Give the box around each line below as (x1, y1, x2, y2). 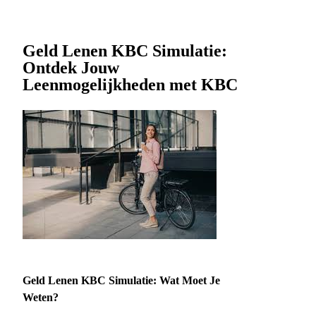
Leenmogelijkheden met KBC (23, 75, 238, 95)
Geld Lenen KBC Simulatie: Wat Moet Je (23, 274, 220, 287)
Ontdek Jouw (23, 59, 119, 78)
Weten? (23, 291, 59, 304)
